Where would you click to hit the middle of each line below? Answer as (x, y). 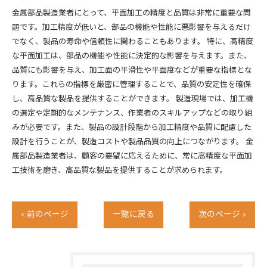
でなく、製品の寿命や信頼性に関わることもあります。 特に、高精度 (133, 42)
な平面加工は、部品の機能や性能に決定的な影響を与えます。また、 (132, 56)
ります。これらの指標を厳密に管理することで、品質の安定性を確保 (131, 85)
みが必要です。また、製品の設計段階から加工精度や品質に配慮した (132, 128)
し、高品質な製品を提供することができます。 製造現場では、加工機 (133, 99)
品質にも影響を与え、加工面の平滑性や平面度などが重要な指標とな (132, 70)
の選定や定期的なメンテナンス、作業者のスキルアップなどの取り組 (132, 113)
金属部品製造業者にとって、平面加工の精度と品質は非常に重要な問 (131, 13)
